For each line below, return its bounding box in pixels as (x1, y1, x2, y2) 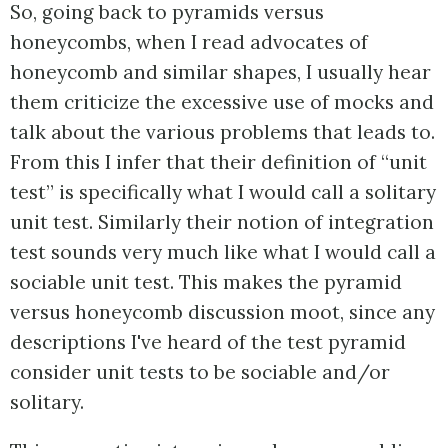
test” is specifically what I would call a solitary (10, 179, 436, 204)
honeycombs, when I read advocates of (10, 29, 368, 54)
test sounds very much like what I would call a (10, 239, 436, 264)
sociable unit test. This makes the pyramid (10, 269, 402, 294)
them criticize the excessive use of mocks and (10, 89, 434, 114)
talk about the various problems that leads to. (10, 119, 435, 144)
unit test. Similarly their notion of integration (10, 209, 434, 234)
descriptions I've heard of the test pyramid (10, 329, 406, 354)
